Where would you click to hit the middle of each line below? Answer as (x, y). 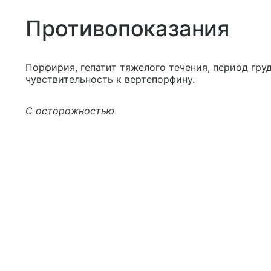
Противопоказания (128, 29)
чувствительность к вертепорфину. (110, 80)
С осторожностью (70, 111)
